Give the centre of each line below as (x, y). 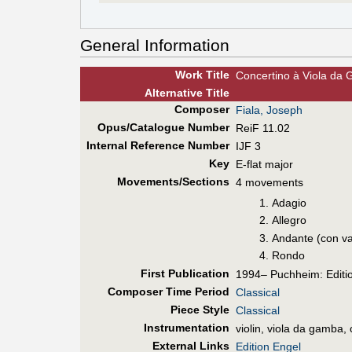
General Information (155, 46)
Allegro (290, 220)
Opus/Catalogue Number (163, 128)
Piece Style (200, 310)
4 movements (269, 183)
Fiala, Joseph (269, 110)
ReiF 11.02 (263, 128)
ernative (181, 93)
